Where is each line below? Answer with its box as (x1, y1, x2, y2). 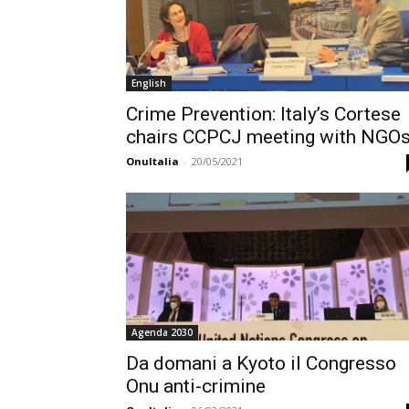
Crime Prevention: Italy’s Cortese (126, 103, 401, 125)
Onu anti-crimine (126, 375, 266, 397)
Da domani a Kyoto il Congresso (126, 352, 396, 374)
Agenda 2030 (131, 326, 193, 339)
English (131, 77, 166, 89)
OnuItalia (126, 154, 179, 168)
